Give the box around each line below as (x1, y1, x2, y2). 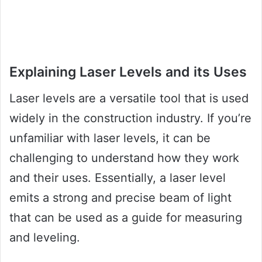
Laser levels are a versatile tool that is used (9, 91, 249, 105)
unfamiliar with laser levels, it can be (9, 130, 211, 145)
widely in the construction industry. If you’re (9, 111, 251, 125)
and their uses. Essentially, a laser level (9, 170, 226, 185)
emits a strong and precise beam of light (9, 190, 232, 205)
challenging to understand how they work (9, 150, 239, 165)
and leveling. (9, 230, 80, 244)
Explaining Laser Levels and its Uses (9, 64, 247, 81)
